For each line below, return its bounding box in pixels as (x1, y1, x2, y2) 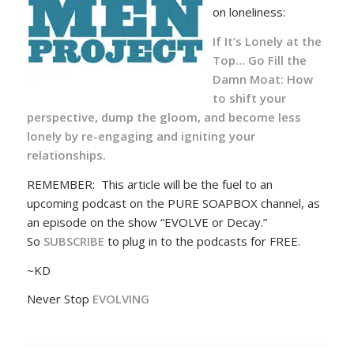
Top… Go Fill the (212, 52, 307, 69)
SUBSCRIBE (43, 232, 107, 249)
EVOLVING (92, 291, 149, 307)
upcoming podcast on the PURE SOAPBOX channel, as (26, 194, 320, 211)
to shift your (212, 90, 286, 107)
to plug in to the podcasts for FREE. (107, 232, 300, 249)
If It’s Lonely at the (212, 33, 322, 50)
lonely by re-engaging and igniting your (26, 128, 255, 145)
